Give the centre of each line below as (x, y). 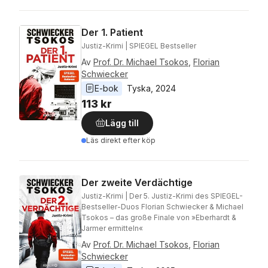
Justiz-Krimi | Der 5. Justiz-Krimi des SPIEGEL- (162, 196)
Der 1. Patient (112, 32)
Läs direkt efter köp (121, 140)
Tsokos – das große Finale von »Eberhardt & (159, 217)
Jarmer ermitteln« (112, 228)
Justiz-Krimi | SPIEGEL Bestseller (139, 46)
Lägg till (122, 123)
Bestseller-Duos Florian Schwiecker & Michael (162, 207)
